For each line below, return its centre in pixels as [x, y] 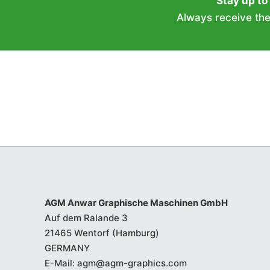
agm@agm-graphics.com [132, 263]
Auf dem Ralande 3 [86, 218]
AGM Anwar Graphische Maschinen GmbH [136, 202]
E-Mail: [61, 263]
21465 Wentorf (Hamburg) [102, 233]
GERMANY [67, 248]
